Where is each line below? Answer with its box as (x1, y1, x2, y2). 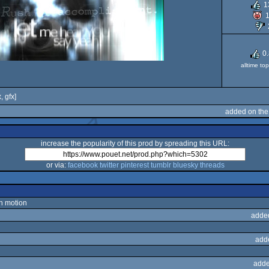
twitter (99, 161, 119, 169)
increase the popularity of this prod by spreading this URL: (41, 139, 229, 148)
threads (199, 161, 225, 169)
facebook (67, 161, 98, 169)
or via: (46, 161, 68, 169)
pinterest (120, 161, 149, 169)
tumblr (150, 161, 171, 169)
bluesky (172, 161, 198, 169)
